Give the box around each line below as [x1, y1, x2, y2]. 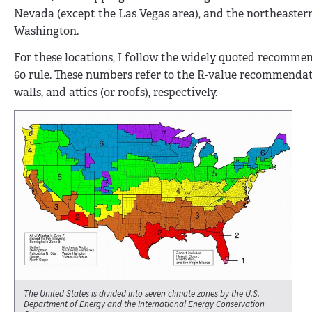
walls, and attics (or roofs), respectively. [14, 84, 217, 100]
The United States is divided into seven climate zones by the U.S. [24, 287, 260, 300]
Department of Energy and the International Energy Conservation [24, 297, 265, 311]
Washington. [14, 24, 79, 39]
